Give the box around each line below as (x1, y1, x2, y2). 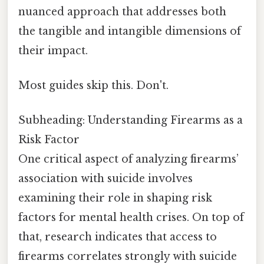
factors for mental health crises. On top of (18, 211, 244, 225)
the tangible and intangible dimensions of (18, 24, 241, 38)
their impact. (18, 44, 88, 57)
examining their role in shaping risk (18, 192, 212, 205)
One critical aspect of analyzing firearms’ (18, 153, 239, 166)
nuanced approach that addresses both (18, 5, 226, 18)
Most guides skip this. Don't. (18, 78, 169, 92)
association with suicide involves (18, 172, 193, 186)
